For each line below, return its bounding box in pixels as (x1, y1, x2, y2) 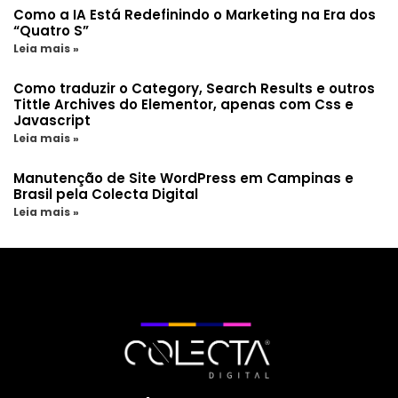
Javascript (13, 111, 91, 131)
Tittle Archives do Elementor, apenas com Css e (13, 95, 354, 115)
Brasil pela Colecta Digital (13, 185, 198, 204)
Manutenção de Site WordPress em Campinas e (13, 169, 354, 188)
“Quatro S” (13, 21, 89, 41)
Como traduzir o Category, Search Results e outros (13, 79, 375, 99)
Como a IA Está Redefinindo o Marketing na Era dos (13, 5, 376, 25)
